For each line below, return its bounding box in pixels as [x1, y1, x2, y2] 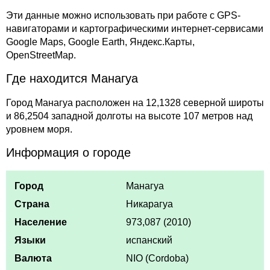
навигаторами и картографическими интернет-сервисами [6, 24, 263, 34]
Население [14, 216, 67, 227]
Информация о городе [6, 145, 131, 159]
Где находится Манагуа [6, 72, 138, 86]
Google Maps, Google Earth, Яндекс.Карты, [6, 37, 195, 48]
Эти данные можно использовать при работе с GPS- [6, 10, 240, 21]
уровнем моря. [6, 124, 72, 135]
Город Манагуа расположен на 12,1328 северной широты [6, 98, 264, 108]
